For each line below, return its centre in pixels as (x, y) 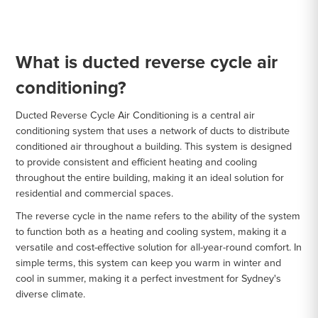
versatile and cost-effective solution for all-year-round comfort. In (159, 247)
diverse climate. (51, 294)
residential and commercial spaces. (95, 193)
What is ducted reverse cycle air (147, 62)
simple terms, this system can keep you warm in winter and (149, 263)
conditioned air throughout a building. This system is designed (154, 147)
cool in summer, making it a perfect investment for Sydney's (149, 279)
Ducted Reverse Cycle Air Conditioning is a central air (136, 115)
